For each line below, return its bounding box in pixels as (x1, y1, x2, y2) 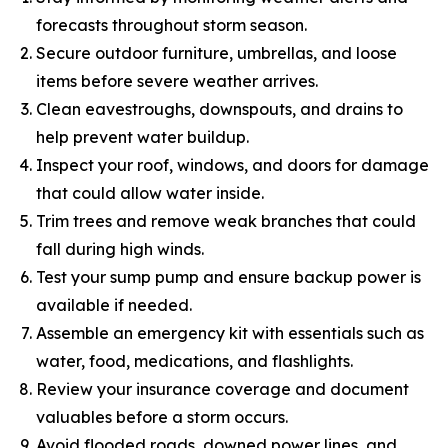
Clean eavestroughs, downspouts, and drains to (36, 99, 403, 119)
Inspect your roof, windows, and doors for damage (36, 155, 429, 175)
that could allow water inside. (36, 183, 264, 203)
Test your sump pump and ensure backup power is (36, 267, 421, 287)
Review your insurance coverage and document (36, 379, 409, 399)
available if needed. (36, 295, 192, 315)
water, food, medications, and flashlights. (36, 351, 353, 371)
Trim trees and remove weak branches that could (36, 211, 416, 231)
